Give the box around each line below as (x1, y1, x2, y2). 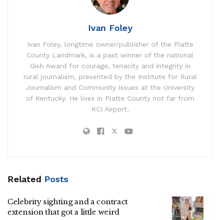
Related (7, 173, 41, 184)
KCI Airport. (91, 105, 129, 113)
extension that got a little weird (7, 207, 120, 217)
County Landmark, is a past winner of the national (27, 51, 193, 59)
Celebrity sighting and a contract (7, 196, 128, 206)
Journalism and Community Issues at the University (26, 83, 194, 91)
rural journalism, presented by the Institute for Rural (23, 72, 197, 81)
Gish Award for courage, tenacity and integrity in (29, 61, 191, 70)
